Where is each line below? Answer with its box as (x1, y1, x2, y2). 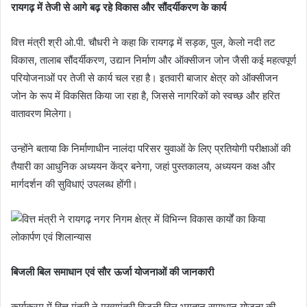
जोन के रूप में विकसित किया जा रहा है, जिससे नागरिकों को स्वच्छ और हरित (11, 89, 280, 103)
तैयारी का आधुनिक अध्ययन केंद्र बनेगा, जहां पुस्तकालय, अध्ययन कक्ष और (11, 160, 275, 173)
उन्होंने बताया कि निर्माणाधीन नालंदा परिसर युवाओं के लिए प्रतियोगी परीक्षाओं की (11, 142, 291, 156)
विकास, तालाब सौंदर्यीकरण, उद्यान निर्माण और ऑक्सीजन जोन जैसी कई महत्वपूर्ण (11, 53, 296, 67)
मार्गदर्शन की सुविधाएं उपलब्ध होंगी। (11, 177, 138, 191)
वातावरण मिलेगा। (11, 107, 73, 121)
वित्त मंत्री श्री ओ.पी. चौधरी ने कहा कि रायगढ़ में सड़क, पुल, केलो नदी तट (11, 36, 275, 49)
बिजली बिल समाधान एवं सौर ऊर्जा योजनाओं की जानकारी (11, 265, 214, 279)
